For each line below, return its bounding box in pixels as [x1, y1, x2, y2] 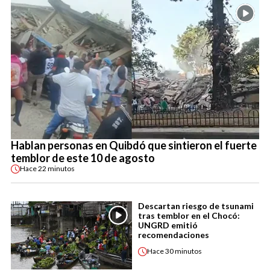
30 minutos [165, 246, 202, 256]
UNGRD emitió [138, 219, 198, 230]
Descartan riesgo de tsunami [138, 200, 254, 211]
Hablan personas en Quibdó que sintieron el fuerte [11, 138, 257, 152]
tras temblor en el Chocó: [138, 210, 240, 221]
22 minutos [38, 164, 75, 173]
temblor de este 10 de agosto [11, 151, 155, 165]
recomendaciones [138, 229, 209, 240]
